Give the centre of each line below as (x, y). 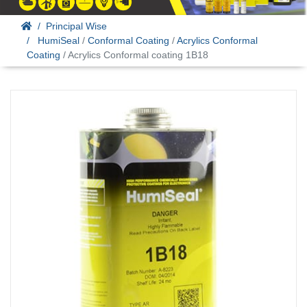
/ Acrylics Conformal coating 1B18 (134, 54)
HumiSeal (59, 40)
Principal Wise (76, 26)
